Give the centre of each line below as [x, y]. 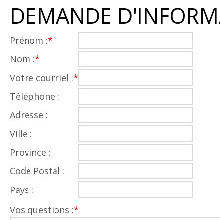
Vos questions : [42, 210]
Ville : [21, 134]
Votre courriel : [41, 78]
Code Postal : [37, 171]
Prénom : [29, 40]
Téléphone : [35, 96]
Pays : [22, 190]
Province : [30, 152]
